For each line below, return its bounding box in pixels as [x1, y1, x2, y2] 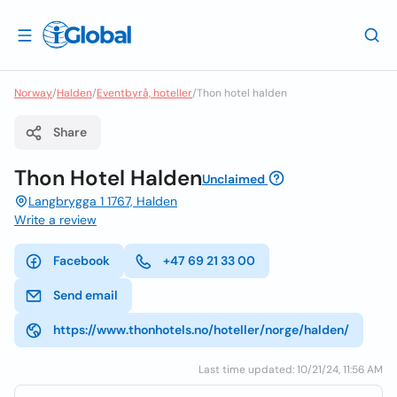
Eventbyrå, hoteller [97, 86, 192, 100]
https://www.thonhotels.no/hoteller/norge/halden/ [53, 322, 349, 338]
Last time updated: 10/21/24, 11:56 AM [198, 362, 383, 377]
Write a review [14, 212, 97, 228]
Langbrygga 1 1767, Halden [28, 193, 177, 209]
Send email [53, 287, 118, 303]
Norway [14, 86, 52, 100]
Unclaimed [202, 171, 265, 187]
